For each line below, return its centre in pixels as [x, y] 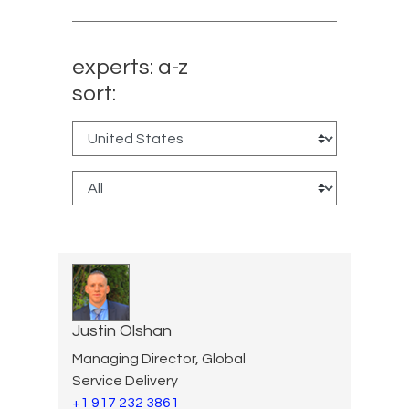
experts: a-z [130, 67]
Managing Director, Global [159, 358]
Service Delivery [125, 380]
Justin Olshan [122, 330]
